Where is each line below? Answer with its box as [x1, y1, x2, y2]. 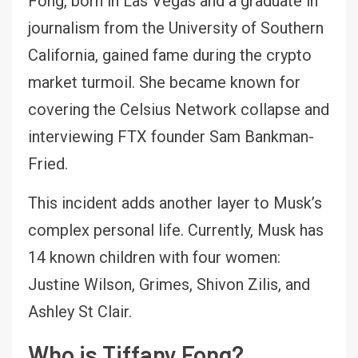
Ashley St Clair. [28, 301, 132, 321]
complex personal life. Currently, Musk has [28, 220, 324, 240]
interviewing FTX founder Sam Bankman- [28, 126, 314, 146]
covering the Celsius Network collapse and [28, 99, 329, 119]
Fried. [28, 153, 68, 173]
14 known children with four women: [28, 247, 280, 267]
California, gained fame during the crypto [28, 45, 312, 65]
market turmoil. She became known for [28, 72, 300, 92]
